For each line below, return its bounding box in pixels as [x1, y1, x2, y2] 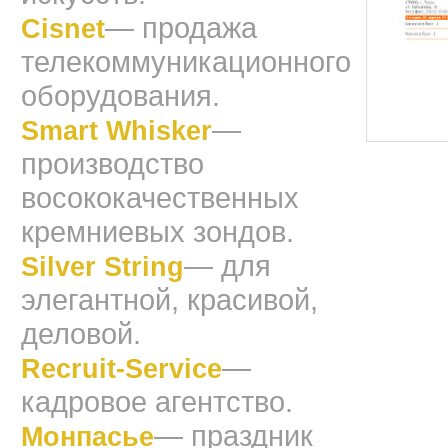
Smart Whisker [21, 116, 212, 146]
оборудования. [21, 79, 220, 112]
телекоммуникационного [21, 45, 351, 78]
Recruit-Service [21, 354, 222, 384]
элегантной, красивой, [21, 283, 318, 316]
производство [21, 147, 204, 180]
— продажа [105, 11, 257, 44]
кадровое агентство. [21, 385, 293, 418]
